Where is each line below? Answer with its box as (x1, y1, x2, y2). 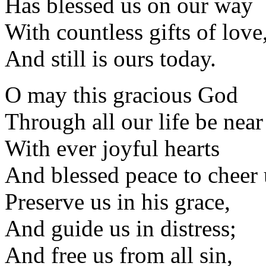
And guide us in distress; (5, 216, 236, 241)
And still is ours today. (5, 46, 216, 71)
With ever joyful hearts (5, 135, 220, 161)
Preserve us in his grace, (5, 189, 230, 214)
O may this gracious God (5, 82, 238, 107)
